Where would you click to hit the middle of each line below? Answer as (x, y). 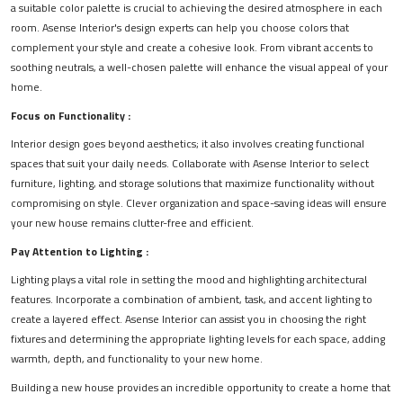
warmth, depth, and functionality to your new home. (137, 359)
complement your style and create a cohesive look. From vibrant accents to (192, 48)
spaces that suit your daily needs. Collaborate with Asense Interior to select (190, 164)
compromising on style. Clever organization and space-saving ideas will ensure (199, 203)
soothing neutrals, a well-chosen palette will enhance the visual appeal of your (199, 67)
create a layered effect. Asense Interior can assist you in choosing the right (188, 319)
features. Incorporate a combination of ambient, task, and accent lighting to (192, 300)
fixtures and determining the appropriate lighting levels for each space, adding (198, 339)
